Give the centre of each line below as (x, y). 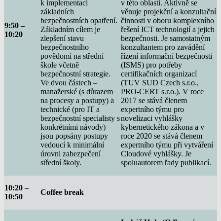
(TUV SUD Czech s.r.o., (160, 82)
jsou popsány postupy (74, 136)
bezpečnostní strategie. (75, 74)
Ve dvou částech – (69, 82)
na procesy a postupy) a (77, 100)
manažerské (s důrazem (77, 91)
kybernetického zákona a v (163, 127)
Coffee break (63, 192)
